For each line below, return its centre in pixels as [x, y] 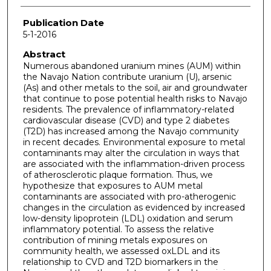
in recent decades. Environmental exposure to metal [134, 142]
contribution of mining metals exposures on [115, 240]
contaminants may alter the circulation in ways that [131, 153]
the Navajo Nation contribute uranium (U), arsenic [127, 77]
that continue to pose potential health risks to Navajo [135, 98]
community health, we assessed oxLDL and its [121, 251]
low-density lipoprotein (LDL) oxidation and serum [128, 218]
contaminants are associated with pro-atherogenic [129, 196]
